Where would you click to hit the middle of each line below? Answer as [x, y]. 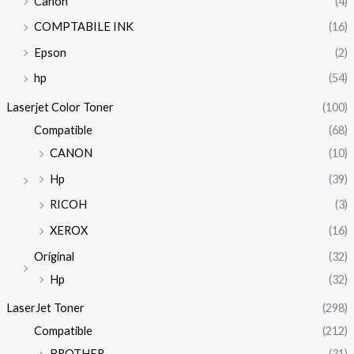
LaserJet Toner [45, 308]
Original [54, 256]
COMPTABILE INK [83, 27]
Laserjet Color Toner [60, 107]
